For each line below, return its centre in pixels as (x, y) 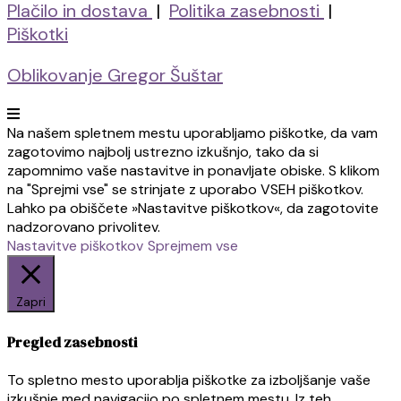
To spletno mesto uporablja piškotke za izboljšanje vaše (189, 380)
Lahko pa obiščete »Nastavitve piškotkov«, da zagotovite (193, 209)
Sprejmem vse (193, 246)
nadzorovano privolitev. (84, 227)
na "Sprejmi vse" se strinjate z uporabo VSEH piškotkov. (185, 190)
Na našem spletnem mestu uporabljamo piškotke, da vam (192, 133)
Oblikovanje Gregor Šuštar (115, 76)
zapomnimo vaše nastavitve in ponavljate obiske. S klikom (193, 171)
